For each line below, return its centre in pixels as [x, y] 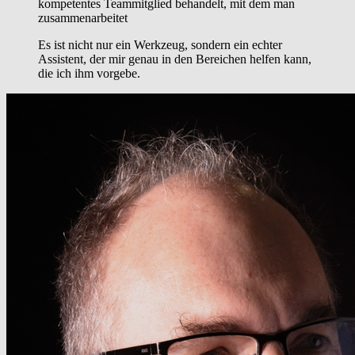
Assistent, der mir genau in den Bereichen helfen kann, [175, 59]
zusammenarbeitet [83, 18]
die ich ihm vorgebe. [89, 74]
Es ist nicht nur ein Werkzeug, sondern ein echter [160, 45]
